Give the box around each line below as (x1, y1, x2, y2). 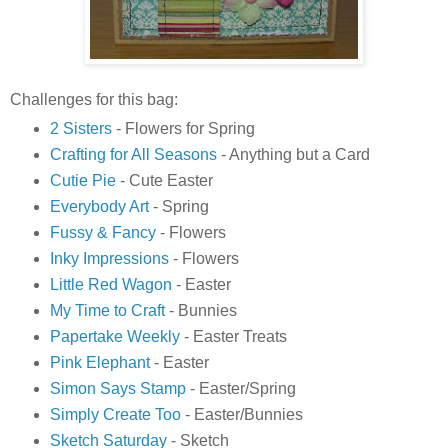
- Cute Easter (115, 172, 213, 190)
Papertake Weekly (49, 327, 180, 345)
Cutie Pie (49, 172, 116, 190)
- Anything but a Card (216, 146, 370, 164)
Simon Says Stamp (49, 379, 186, 397)
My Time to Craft (49, 301, 165, 319)
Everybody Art (49, 197, 149, 215)
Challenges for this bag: (10, 91, 178, 109)
